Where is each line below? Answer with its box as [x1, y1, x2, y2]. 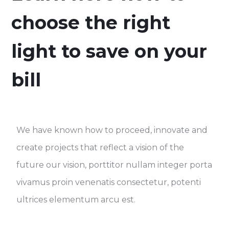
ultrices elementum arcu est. [16, 194, 136, 204]
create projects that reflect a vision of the [16, 142, 185, 152]
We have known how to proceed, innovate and [16, 125, 208, 135]
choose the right [11, 11, 171, 34]
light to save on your [11, 39, 208, 62]
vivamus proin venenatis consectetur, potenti [16, 177, 201, 187]
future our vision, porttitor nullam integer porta [16, 159, 213, 170]
